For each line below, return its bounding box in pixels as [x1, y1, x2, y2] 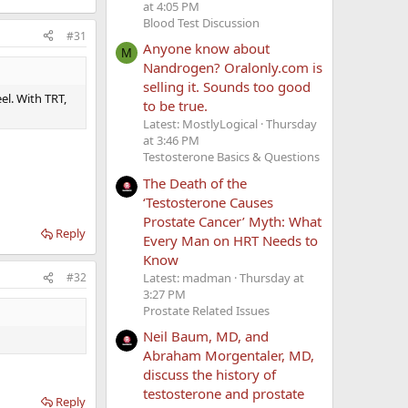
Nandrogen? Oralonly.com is [143, 58, 322, 77]
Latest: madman [143, 269, 231, 286]
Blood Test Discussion [143, 14, 260, 31]
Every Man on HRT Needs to [143, 230, 318, 250]
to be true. [143, 97, 208, 116]
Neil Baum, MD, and [143, 326, 269, 345]
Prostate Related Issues [143, 301, 270, 319]
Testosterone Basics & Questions [143, 148, 320, 166]
